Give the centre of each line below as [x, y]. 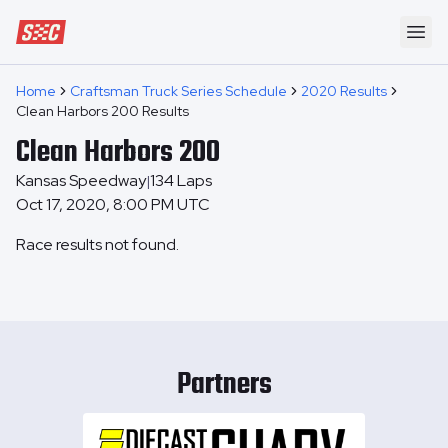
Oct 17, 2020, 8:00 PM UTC [113, 204]
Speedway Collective [86, 29]
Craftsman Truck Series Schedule [178, 91]
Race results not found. [97, 244]
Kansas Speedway [81, 180]
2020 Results [344, 91]
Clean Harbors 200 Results [102, 111]
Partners [224, 385]
